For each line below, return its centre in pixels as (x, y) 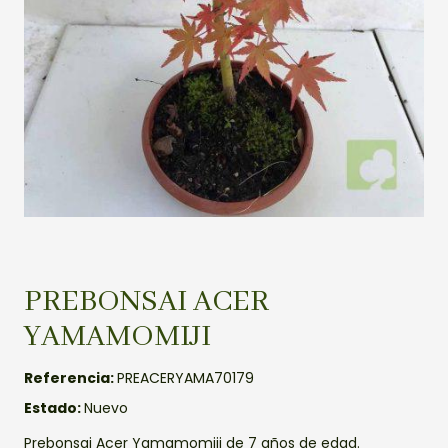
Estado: (54, 407)
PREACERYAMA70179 (185, 377)
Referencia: (70, 377)
